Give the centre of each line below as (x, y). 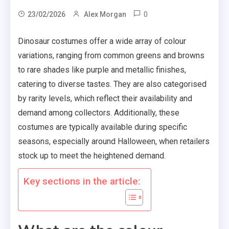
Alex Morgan (105, 15)
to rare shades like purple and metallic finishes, (102, 70)
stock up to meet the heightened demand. (92, 156)
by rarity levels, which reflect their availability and (105, 99)
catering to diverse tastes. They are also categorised (112, 84)
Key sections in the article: (82, 181)
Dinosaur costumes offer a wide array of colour (102, 41)
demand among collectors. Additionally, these (99, 113)
